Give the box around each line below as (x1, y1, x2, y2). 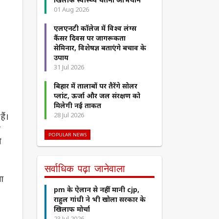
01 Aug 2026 (54, 5, 89, 14)
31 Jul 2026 (54, 63, 84, 72)
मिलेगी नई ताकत (54, 101, 101, 110)
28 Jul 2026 (54, 110, 84, 120)
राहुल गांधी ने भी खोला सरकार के (54, 195, 146, 204)
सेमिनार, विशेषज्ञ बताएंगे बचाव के (54, 43, 146, 53)
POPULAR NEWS (48, 131, 87, 138)
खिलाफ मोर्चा (54, 204, 90, 214)
